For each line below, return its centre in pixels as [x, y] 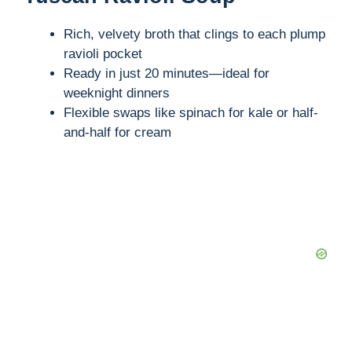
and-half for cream [117, 133]
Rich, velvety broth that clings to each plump [194, 35]
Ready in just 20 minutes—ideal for [167, 74]
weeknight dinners [117, 93]
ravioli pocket [103, 54]
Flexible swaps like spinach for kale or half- [191, 113]
